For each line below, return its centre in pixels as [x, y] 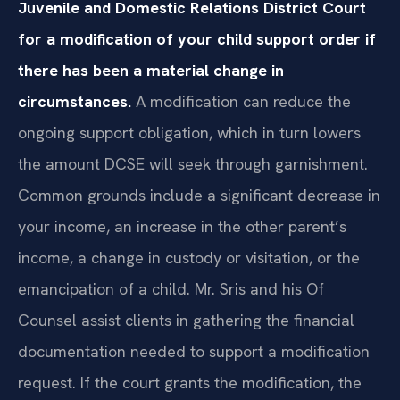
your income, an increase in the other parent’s [182, 226]
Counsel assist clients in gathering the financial [186, 320]
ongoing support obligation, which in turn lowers [189, 132]
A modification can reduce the [241, 101]
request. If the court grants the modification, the [190, 382]
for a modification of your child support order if [197, 38]
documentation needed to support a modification [194, 351]
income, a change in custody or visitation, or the [189, 257]
